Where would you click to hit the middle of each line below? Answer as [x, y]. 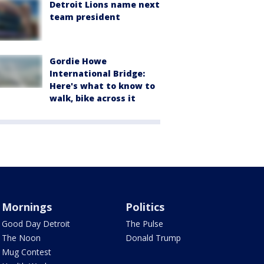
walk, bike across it [93, 98]
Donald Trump [154, 238]
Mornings [27, 207]
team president [85, 16]
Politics [145, 207]
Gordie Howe [78, 61]
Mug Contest [26, 252]
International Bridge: [97, 74]
